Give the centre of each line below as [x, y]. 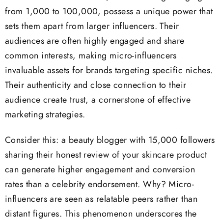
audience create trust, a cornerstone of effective [98, 100]
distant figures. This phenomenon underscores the [101, 214]
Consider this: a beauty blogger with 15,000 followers [110, 141]
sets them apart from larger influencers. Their [92, 26]
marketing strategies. [45, 115]
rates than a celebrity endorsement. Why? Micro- [100, 185]
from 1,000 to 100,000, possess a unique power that [109, 12]
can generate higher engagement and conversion [100, 170]
